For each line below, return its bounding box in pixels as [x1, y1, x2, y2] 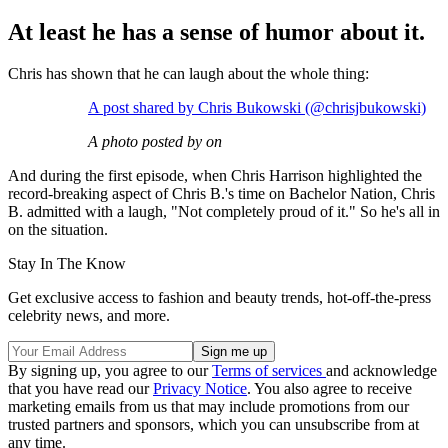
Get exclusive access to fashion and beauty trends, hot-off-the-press [8, 289, 431, 307]
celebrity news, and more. [8, 307, 170, 325]
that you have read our [8, 380, 153, 398]
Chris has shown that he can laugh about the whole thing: [8, 65, 369, 83]
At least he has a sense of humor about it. [8, 18, 425, 45]
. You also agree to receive [247, 380, 412, 398]
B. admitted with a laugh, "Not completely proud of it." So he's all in [8, 203, 440, 221]
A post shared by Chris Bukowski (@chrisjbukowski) [88, 99, 426, 117]
